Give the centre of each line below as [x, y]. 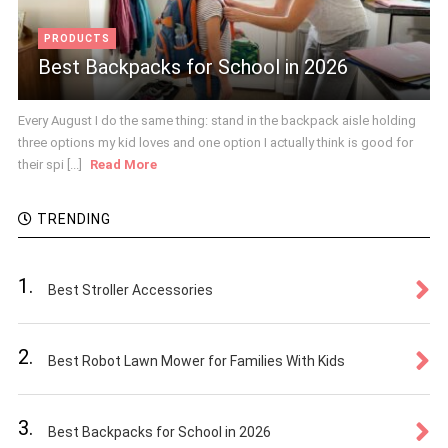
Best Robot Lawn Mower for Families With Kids [196, 361]
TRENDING [71, 219]
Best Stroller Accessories [130, 290]
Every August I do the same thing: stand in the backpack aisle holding [216, 120]
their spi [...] [51, 164]
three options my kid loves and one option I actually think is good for [215, 142]
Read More [123, 164]
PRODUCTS [76, 38]
